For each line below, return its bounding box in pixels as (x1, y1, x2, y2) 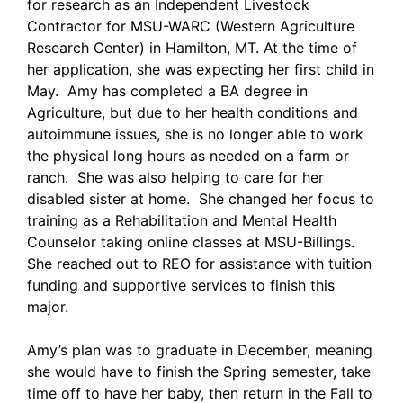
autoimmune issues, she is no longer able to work (27, 125, 363, 144)
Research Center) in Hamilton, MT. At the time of (27, 39, 357, 58)
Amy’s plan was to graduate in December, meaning (27, 341, 372, 360)
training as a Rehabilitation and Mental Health (27, 211, 336, 230)
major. (27, 298, 68, 317)
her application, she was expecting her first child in (27, 60, 374, 79)
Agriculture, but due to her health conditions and (27, 103, 358, 122)
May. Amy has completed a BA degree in (27, 82, 308, 101)
